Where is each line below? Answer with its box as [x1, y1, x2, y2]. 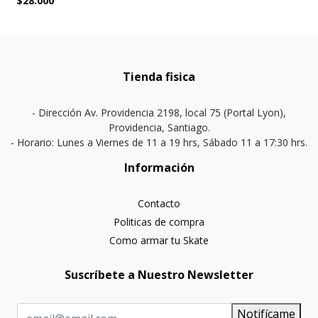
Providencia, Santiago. [108, 121, 210, 135]
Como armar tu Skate [109, 234, 209, 248]
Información [124, 160, 194, 176]
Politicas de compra [114, 215, 204, 229]
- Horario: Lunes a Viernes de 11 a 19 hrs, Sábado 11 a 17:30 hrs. [11, 136, 307, 150]
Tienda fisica [123, 69, 195, 85]
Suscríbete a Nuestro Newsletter [65, 267, 253, 283]
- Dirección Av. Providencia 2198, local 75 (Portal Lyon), [32, 106, 286, 120]
